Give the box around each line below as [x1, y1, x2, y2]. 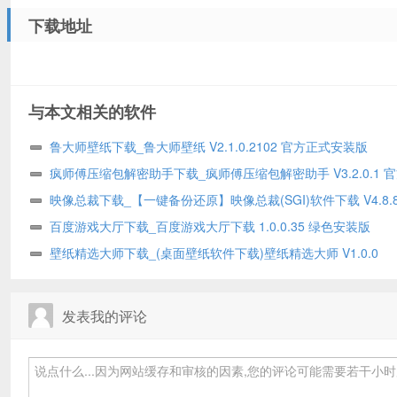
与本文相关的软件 [28, 99, 156, 123]
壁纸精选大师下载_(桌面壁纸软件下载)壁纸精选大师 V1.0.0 [50, 243, 378, 261]
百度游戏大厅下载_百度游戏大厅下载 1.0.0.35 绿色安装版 [50, 216, 370, 235]
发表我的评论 [62, 305, 147, 326]
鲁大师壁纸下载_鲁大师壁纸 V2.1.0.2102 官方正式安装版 [50, 136, 368, 155]
